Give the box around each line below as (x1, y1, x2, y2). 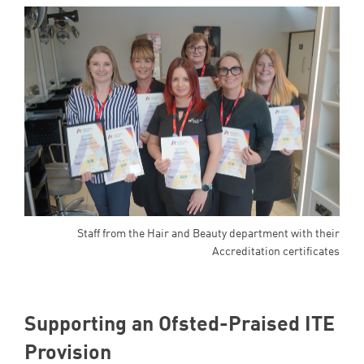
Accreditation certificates (212, 244, 340, 258)
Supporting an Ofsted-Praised (24, 310, 305, 336)
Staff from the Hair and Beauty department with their (77, 226, 340, 240)
